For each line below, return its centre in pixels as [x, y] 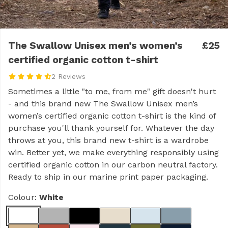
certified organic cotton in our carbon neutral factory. [113, 165]
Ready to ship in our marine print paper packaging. [108, 177]
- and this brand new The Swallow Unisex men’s [103, 104]
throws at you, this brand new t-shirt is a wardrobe [108, 140]
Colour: [24, 197]
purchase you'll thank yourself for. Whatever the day [111, 128]
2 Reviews [68, 76]
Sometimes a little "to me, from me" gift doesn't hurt [112, 91]
